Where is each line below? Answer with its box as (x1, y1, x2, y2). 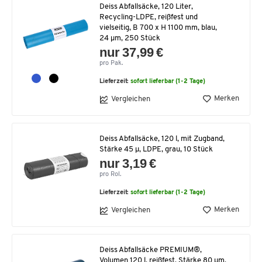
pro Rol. (99, 171, 121, 178)
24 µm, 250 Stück (99, 34, 160, 42)
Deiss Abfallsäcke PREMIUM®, (99, 246, 202, 254)
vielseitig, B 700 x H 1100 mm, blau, (99, 23, 217, 32)
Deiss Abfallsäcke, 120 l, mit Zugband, (99, 135, 225, 143)
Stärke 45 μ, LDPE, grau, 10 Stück (99, 145, 213, 153)
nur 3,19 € (99, 156, 157, 171)
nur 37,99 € (99, 44, 164, 60)
